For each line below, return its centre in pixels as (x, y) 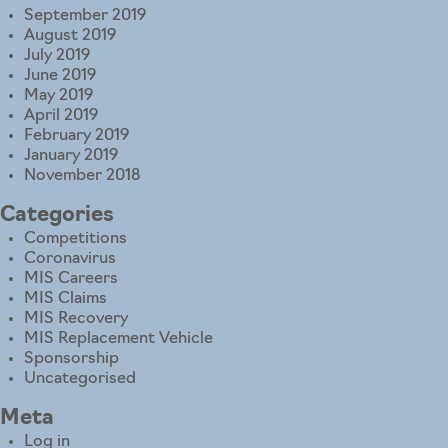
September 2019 (85, 16)
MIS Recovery (76, 319)
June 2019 (60, 76)
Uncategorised (80, 379)
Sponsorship (71, 359)
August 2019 (70, 36)
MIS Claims (65, 299)
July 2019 (57, 56)
